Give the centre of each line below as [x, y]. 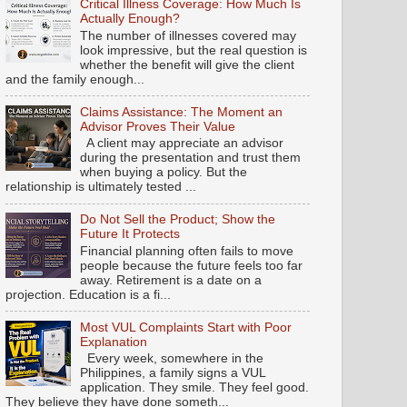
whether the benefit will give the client [188, 65]
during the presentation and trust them [191, 158]
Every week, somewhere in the [172, 359]
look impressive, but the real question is [194, 50]
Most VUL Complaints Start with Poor [186, 327]
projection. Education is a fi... [88, 294]
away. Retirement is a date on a [171, 280]
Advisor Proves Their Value [158, 126]
